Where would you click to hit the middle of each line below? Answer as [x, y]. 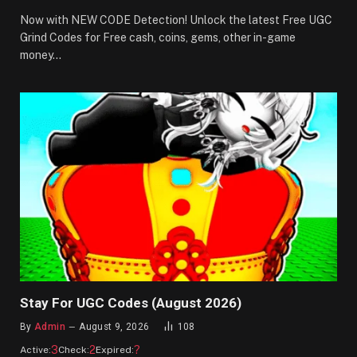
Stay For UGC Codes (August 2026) [131, 302]
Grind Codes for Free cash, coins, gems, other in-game [158, 37]
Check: [74, 349]
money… [41, 55]
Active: [35, 349]
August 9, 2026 [114, 326]
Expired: [115, 349]
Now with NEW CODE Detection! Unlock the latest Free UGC [176, 20]
